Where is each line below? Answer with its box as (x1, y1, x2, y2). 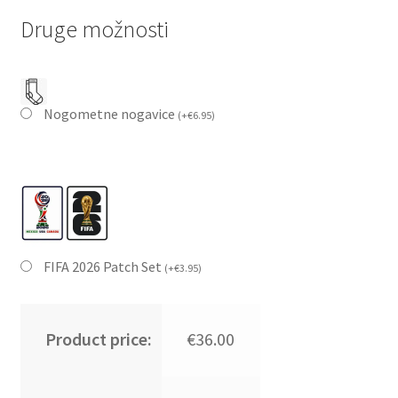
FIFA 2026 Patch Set (43, 258, 164, 276)
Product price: (44, 328, 152, 351)
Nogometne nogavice (43, 105, 178, 123)
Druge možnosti (20, 15, 169, 44)
